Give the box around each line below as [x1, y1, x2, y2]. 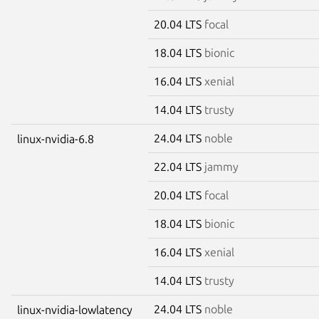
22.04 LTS [154, 159, 204, 173]
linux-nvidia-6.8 [17, 132, 94, 145]
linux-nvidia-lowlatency [17, 303, 132, 316]
